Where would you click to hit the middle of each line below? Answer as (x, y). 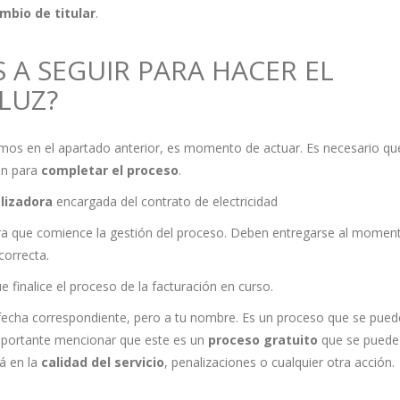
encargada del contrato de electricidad (165, 202)
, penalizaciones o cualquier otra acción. (279, 362)
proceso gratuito (262, 340)
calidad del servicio (102, 362)
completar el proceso (109, 171)
